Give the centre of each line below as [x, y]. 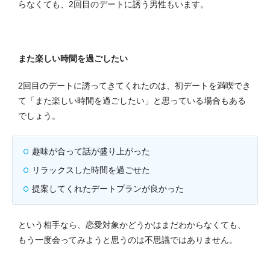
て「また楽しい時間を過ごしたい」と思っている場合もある [132, 100]
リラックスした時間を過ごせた [91, 170]
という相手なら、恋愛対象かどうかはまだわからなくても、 [132, 224]
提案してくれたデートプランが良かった [108, 188]
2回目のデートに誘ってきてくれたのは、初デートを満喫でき [134, 85]
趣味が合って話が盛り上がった [91, 151]
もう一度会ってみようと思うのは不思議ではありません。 [128, 240]
